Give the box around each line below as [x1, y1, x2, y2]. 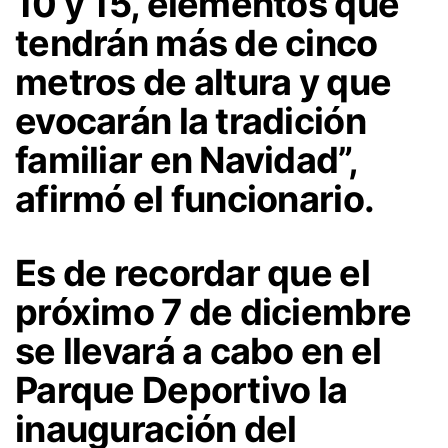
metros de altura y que [15, 60, 392, 105]
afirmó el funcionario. [15, 177, 375, 222]
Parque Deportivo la [15, 368, 348, 413]
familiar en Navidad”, [15, 138, 357, 183]
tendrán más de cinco [15, 21, 378, 66]
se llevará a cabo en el [15, 329, 382, 374]
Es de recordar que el [15, 251, 370, 296]
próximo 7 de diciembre [15, 290, 412, 335]
